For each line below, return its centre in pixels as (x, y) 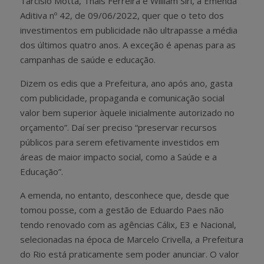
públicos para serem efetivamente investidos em (120, 142)
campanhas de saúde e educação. (88, 59)
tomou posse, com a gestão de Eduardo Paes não (122, 209)
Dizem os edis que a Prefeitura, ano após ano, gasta (126, 83)
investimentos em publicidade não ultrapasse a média (129, 30)
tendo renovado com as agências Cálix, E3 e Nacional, (128, 224)
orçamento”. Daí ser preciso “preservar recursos (118, 127)
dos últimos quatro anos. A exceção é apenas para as (128, 44)
